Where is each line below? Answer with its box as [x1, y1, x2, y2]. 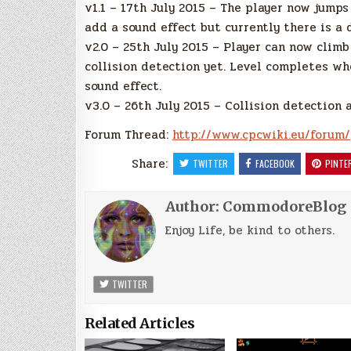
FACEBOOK [255, 156, 295, 170]
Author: [165, 197, 223, 215]
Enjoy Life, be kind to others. [165, 220, 335, 240]
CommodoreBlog [223, 197, 346, 215]
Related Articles [85, 313, 194, 332]
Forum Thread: [85, 125, 172, 144]
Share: [131, 154, 172, 173]
